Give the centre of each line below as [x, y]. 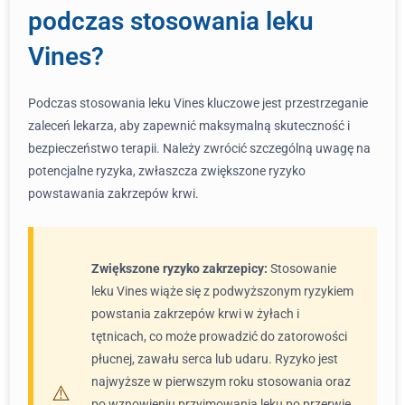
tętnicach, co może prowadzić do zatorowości [219, 336]
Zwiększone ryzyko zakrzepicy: [179, 268]
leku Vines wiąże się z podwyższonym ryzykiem [222, 291]
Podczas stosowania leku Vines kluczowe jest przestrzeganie [198, 103]
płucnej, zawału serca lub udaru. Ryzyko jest [215, 359]
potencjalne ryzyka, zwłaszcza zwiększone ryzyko [167, 171]
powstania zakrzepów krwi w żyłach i [195, 314]
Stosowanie [302, 268]
